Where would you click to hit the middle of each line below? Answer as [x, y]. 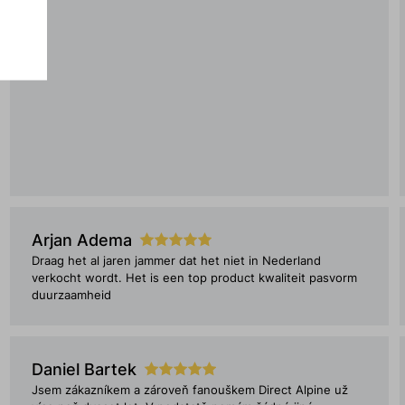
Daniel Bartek [84, 369]
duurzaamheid [71, 295]
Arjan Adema [81, 240]
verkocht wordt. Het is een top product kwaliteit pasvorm [194, 278]
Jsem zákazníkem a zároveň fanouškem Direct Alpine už [189, 390]
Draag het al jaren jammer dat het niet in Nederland [176, 261]
